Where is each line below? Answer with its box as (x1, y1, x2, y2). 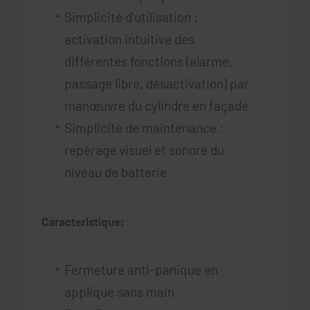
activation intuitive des (64, 30, 194, 47)
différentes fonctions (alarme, (64, 53, 232, 69)
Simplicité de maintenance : (64, 119, 224, 136)
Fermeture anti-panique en (64, 261, 218, 277)
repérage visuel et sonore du (64, 141, 224, 158)
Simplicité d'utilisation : (64, 8, 199, 25)
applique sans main (64, 283, 174, 300)
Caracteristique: (42, 214, 125, 228)
